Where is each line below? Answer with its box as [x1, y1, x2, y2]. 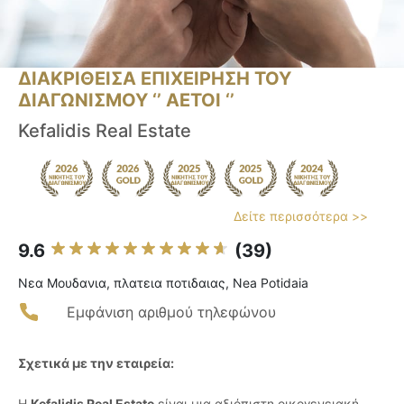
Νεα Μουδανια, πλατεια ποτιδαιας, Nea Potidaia [18, 275, 308, 291]
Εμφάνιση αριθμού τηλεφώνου [67, 303, 276, 322]
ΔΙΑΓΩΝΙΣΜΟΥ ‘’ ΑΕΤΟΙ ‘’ [18, 89, 234, 112]
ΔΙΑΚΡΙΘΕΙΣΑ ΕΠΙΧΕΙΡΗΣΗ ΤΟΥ [18, 68, 291, 90]
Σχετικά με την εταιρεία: [18, 355, 174, 372]
